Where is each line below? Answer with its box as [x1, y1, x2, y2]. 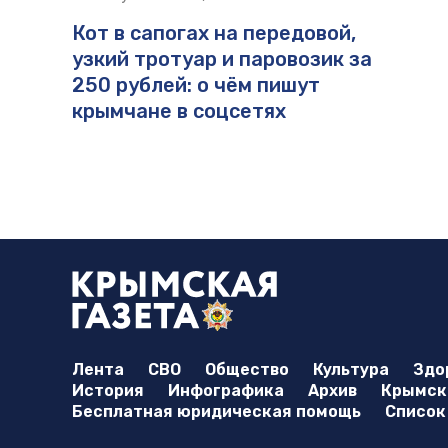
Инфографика [168, 381, 284, 401]
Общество [205, 360, 289, 380]
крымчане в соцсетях [72, 99, 286, 124]
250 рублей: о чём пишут [72, 73, 320, 98]
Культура [313, 360, 389, 380]
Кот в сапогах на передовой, [72, 21, 356, 46]
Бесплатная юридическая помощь [72, 402, 361, 422]
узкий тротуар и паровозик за [72, 47, 372, 72]
